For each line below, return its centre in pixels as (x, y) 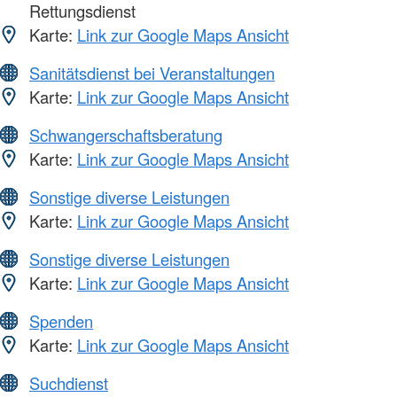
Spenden (61, 321)
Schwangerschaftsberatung (126, 135)
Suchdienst (69, 383)
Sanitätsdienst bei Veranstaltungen (152, 73)
